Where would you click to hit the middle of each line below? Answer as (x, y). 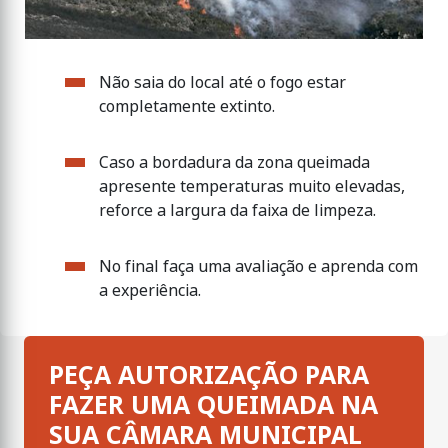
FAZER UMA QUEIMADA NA (213, 405)
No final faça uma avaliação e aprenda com (258, 266)
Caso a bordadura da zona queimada (234, 162)
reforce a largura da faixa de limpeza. (237, 210)
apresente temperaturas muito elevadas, (252, 186)
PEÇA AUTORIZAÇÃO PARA (209, 375)
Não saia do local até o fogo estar (222, 82)
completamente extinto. (187, 106)
